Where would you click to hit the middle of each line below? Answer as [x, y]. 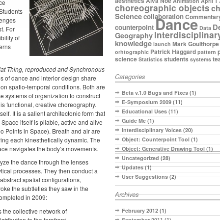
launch [162, 44]
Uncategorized [140, 158]
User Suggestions [145, 177]
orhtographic [132, 52]
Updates [133, 167]
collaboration [164, 17]
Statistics [151, 59]
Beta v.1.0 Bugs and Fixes [155, 93]
